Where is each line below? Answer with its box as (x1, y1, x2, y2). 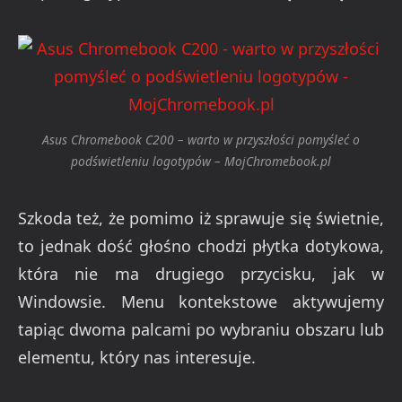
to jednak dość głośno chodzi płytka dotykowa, (18, 234, 384, 257)
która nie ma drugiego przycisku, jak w (18, 262, 384, 284)
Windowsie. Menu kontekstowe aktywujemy (18, 290, 384, 312)
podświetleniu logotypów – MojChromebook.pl (71, 153, 331, 170)
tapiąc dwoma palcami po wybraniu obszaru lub (18, 318, 384, 340)
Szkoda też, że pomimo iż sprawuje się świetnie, (18, 206, 384, 229)
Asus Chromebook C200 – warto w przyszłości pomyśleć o (42, 131, 360, 149)
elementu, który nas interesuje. (18, 345, 256, 368)
